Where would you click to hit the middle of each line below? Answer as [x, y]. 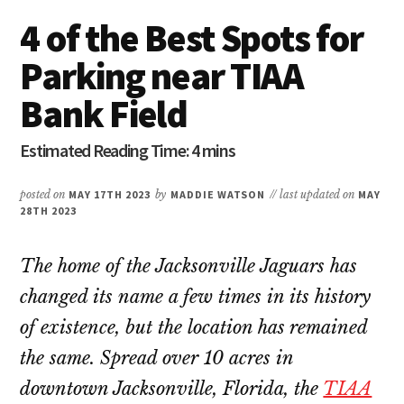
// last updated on [314, 195]
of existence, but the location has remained [194, 328]
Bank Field [104, 114]
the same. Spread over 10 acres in [157, 358]
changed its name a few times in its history [196, 297]
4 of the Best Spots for [192, 38]
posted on [45, 195]
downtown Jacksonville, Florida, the [172, 389]
